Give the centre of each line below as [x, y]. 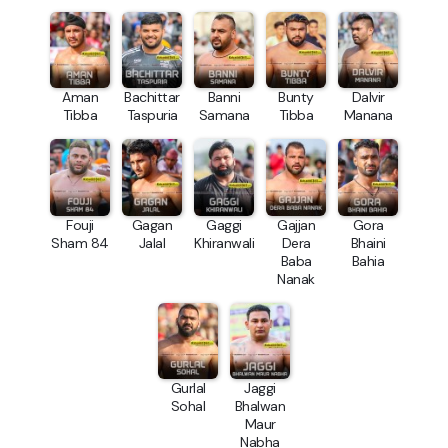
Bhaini [368, 242]
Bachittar [152, 97]
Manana [368, 115]
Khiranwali [224, 242]
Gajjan [296, 224]
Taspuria [152, 115]
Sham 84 [80, 242]
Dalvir [368, 97]
